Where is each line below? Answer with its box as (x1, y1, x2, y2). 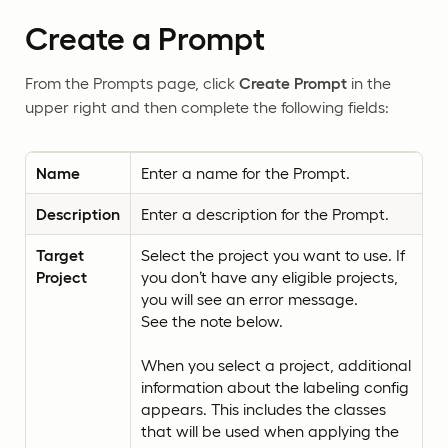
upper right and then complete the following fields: (25, 98, 389, 117)
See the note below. (140, 312, 283, 331)
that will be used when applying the (140, 422, 399, 441)
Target (35, 246, 84, 265)
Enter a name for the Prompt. (140, 164, 350, 183)
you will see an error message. (140, 290, 358, 309)
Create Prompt (239, 74, 347, 93)
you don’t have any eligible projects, (140, 268, 398, 287)
